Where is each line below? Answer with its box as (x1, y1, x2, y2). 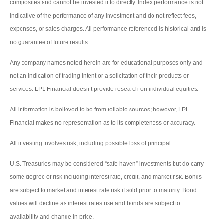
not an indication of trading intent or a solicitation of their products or (10, 72, 189, 79)
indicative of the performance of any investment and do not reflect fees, (10, 12, 196, 19)
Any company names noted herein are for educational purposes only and (10, 59, 203, 66)
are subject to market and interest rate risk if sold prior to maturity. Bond (10, 186, 197, 194)
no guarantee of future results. (10, 38, 89, 45)
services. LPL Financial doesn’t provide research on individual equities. (10, 85, 198, 92)
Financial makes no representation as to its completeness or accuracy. (10, 119, 195, 126)
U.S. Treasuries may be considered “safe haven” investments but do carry (10, 160, 204, 167)
